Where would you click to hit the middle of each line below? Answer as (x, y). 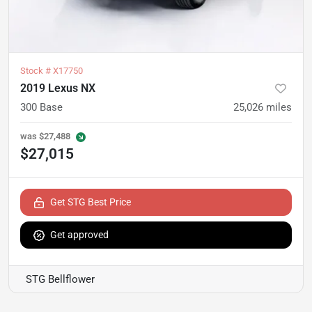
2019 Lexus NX (58, 88)
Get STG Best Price (91, 202)
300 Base (41, 107)
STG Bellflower (60, 279)
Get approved (79, 234)
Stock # (37, 70)
